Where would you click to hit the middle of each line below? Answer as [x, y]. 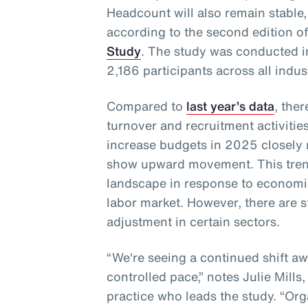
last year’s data [231, 106]
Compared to [147, 106]
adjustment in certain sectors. [194, 222]
